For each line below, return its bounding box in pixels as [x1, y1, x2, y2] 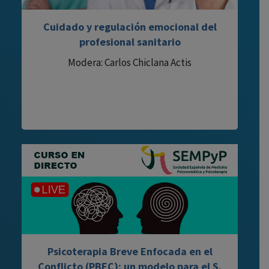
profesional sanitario [79, 34, 181, 49]
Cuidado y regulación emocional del [43, 19, 217, 34]
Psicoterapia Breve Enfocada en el [47, 244, 213, 258]
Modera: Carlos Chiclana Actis [68, 55, 192, 69]
